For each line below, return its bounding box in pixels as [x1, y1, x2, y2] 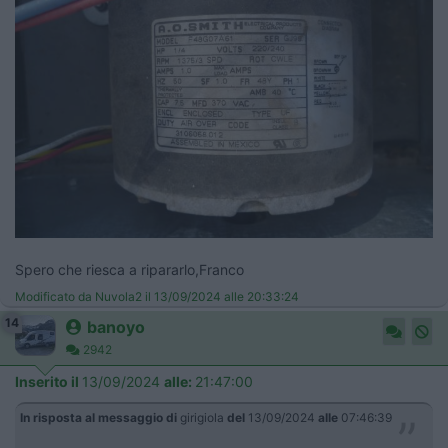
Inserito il [15, 373, 82, 391]
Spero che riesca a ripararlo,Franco [15, 261, 244, 279]
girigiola [177, 410, 227, 426]
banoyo [87, 317, 145, 338]
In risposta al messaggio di [20, 410, 177, 426]
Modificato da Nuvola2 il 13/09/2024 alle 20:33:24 [15, 289, 299, 305]
